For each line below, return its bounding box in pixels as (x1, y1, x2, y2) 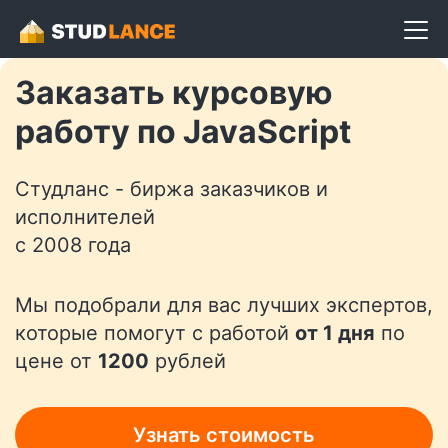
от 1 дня (295, 321, 375, 345)
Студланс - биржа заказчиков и (15, 177, 328, 201)
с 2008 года (15, 233, 131, 257)
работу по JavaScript (15, 112, 351, 151)
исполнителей (15, 205, 155, 229)
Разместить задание (143, 2, 305, 22)
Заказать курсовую (15, 73, 333, 112)
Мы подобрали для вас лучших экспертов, (15, 293, 433, 317)
